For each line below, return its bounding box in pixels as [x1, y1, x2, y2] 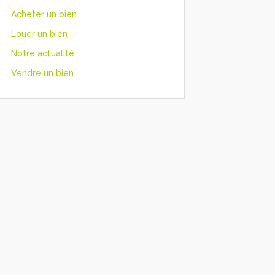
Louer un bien [10, 28, 68, 39]
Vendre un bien [10, 68, 74, 78]
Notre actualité [10, 48, 74, 58]
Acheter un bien [10, 9, 77, 19]
